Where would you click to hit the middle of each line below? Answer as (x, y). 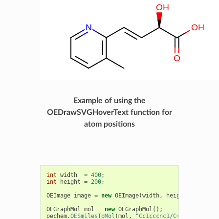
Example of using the (109, 100)
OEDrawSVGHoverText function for (109, 112)
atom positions (109, 124)
